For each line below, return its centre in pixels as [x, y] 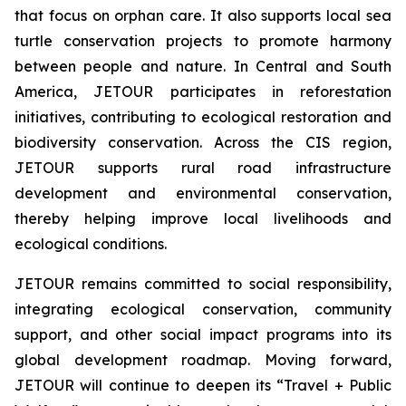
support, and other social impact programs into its [203, 335]
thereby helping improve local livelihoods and [203, 219]
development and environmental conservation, [203, 193]
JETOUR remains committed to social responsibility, [203, 284]
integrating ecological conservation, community [203, 309]
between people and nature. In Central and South [203, 67]
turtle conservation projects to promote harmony [203, 41]
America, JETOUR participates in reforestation [203, 92]
